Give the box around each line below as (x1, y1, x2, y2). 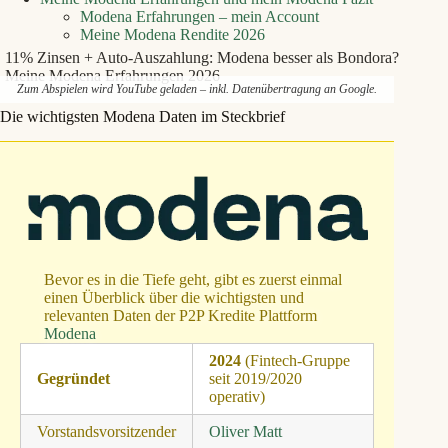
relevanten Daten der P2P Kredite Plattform (43, 307, 317, 325)
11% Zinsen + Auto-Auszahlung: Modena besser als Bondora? (5, 49, 399, 66)
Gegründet (36, 370, 110, 388)
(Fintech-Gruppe (244, 352, 350, 370)
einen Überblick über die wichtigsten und (43, 289, 304, 307)
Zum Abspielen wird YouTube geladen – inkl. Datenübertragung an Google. (17, 82, 378, 96)
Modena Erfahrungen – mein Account (80, 8, 319, 25)
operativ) (208, 388, 265, 406)
